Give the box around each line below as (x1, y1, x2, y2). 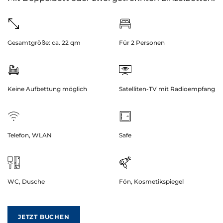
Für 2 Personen (119, 39, 165, 46)
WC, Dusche (7, 178, 45, 185)
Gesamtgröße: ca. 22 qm (7, 39, 81, 46)
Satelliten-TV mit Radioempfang (119, 85, 215, 93)
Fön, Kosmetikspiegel (119, 178, 184, 185)
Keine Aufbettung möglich (7, 85, 87, 93)
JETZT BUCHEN (18, 213, 70, 221)
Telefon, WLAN (7, 131, 52, 139)
